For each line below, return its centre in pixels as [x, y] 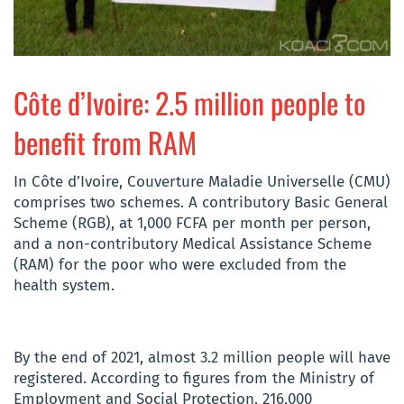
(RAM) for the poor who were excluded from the [180, 264]
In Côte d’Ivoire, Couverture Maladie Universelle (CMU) [202, 181]
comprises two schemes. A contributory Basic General [201, 202]
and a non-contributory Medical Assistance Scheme [193, 243]
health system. [64, 285]
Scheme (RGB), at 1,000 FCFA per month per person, [192, 223]
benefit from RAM [105, 142]
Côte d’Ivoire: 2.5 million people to [190, 102]
